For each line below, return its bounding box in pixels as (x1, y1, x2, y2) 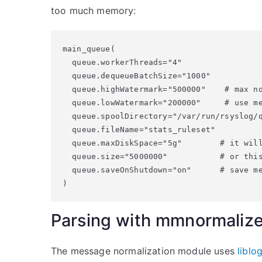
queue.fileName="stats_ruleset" (63, 125, 216, 134)
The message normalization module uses (51, 245, 238, 257)
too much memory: (51, 5, 136, 16)
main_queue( (63, 44, 115, 53)
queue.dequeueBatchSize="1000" (63, 71, 211, 80)
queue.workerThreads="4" (63, 58, 182, 67)
